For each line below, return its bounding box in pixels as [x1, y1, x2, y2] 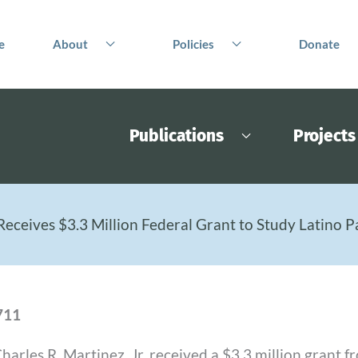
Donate [299, 37, 340, 52]
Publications [129, 125, 224, 146]
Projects [292, 125, 356, 146]
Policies [173, 37, 215, 52]
